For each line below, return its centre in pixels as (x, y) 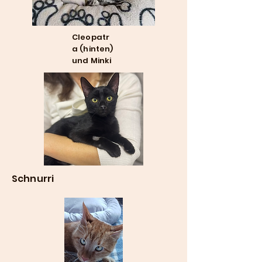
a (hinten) (93, 49)
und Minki (92, 61)
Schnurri (33, 179)
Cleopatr (91, 37)
